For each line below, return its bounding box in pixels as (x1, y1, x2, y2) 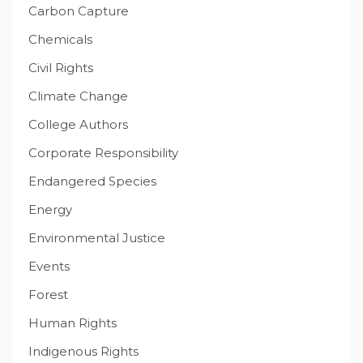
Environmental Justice (28, 229, 165, 246)
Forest (28, 286, 68, 302)
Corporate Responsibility (28, 144, 178, 160)
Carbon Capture (28, 2, 129, 19)
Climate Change (28, 88, 128, 104)
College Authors (28, 116, 128, 132)
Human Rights (28, 314, 117, 331)
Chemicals (28, 31, 92, 47)
